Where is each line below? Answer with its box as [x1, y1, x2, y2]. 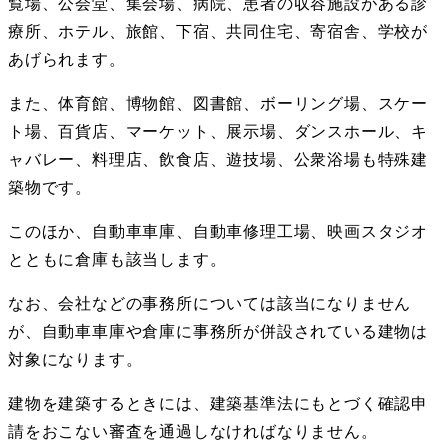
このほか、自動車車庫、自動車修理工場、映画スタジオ [8, 222, 428, 240]
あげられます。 [8, 50, 126, 68]
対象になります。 [8, 350, 143, 368]
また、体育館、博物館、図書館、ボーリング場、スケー [8, 94, 428, 112]
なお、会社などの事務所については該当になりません [8, 294, 412, 312]
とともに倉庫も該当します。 [8, 250, 227, 268]
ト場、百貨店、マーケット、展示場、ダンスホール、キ [8, 122, 428, 140]
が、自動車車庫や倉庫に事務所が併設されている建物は [8, 322, 428, 340]
